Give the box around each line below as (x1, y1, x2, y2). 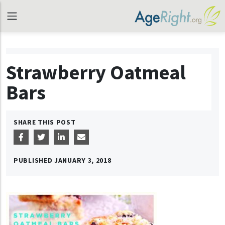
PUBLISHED (14, 156, 54, 165)
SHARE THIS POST (14, 118, 76, 127)
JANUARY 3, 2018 (54, 156, 111, 165)
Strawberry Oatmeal (6, 60, 186, 85)
